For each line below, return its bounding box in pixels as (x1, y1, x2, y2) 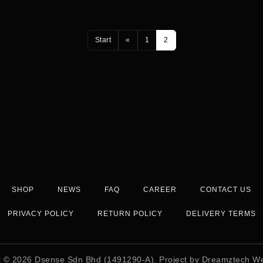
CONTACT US (200, 186, 251, 194)
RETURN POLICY (97, 210, 163, 218)
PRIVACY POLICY (7, 210, 74, 218)
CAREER (143, 186, 177, 194)
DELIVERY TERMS (186, 210, 256, 218)
